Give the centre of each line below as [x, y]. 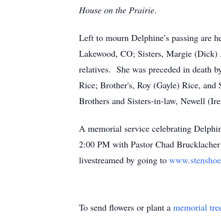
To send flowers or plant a [126, 207]
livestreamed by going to [124, 160]
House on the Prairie [117, 10]
